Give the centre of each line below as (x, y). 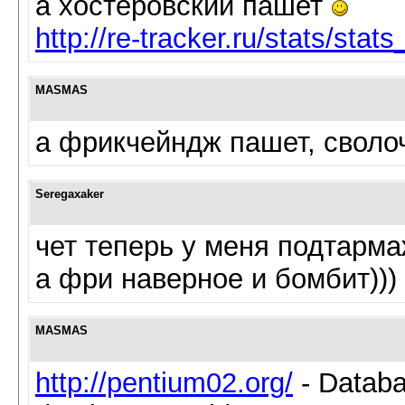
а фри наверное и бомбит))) (216, 279)
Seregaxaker (70, 194)
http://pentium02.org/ (164, 383)
